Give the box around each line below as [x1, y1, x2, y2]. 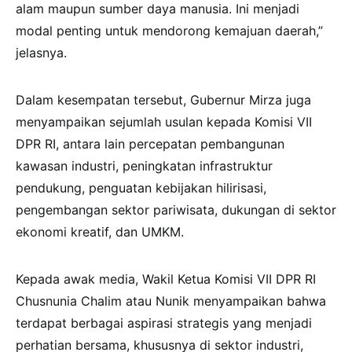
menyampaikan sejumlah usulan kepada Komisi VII [16, 114, 312, 130]
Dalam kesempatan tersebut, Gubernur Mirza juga [16, 92, 311, 108]
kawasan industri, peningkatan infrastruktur [16, 158, 273, 174]
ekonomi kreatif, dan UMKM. [16, 224, 184, 240]
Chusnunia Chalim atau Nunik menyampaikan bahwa [16, 293, 326, 310]
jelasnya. [16, 45, 67, 61]
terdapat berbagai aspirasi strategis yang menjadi [16, 315, 312, 332]
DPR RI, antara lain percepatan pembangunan [16, 136, 284, 152]
